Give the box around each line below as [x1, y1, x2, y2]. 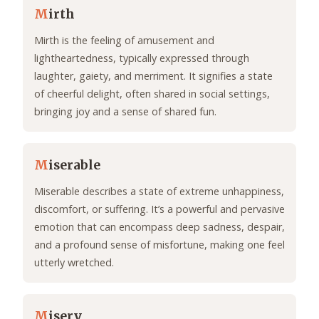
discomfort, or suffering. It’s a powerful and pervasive [34, 202, 285, 216]
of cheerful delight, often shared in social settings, [34, 87, 270, 101]
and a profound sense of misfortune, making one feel [34, 238, 285, 252]
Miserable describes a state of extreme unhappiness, [34, 184, 284, 199]
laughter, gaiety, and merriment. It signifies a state [34, 69, 273, 83]
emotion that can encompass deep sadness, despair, [34, 220, 285, 234]
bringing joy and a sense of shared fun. [34, 105, 216, 119]
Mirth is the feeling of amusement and [34, 33, 214, 48]
